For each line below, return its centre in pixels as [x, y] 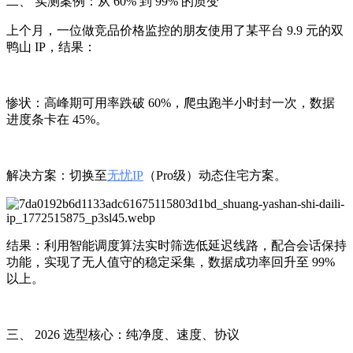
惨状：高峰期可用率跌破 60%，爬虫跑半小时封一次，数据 [171, 102]
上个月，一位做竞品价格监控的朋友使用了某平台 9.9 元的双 [175, 30]
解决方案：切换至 [57, 175]
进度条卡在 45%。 [57, 119]
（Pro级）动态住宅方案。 [215, 175]
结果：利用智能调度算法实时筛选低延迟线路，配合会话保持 [176, 245]
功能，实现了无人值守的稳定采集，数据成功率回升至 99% [171, 262]
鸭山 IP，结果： [51, 46]
